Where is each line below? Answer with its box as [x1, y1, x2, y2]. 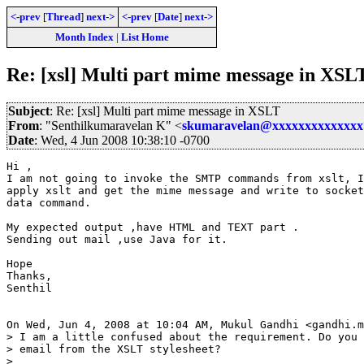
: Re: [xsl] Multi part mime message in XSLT [50, 103, 280, 118]
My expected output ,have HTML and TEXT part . [6, 220, 299, 233]
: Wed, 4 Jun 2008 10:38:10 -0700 [34, 132, 210, 147]
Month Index [54, 31, 114, 43]
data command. [6, 196, 91, 209]
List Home [120, 31, 169, 43]
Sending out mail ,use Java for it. [6, 232, 227, 245]
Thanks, [6, 269, 52, 282]
